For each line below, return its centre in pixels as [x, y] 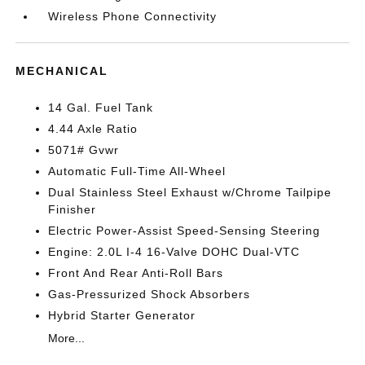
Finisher [73, 209]
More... [67, 338]
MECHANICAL [62, 71]
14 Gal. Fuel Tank [101, 108]
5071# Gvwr [84, 150]
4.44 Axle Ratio [93, 129]
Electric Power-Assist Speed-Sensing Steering [185, 231]
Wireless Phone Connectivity [133, 16]
